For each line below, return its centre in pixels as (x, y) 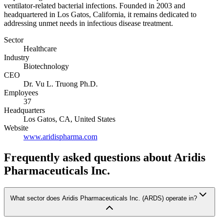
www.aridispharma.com (60, 136)
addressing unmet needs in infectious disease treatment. (88, 23)
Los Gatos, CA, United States (69, 119)
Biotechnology (46, 66)
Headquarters (24, 110)
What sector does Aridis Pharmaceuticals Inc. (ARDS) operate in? (104, 198)
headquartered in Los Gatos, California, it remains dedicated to (100, 14)
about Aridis (173, 157)
